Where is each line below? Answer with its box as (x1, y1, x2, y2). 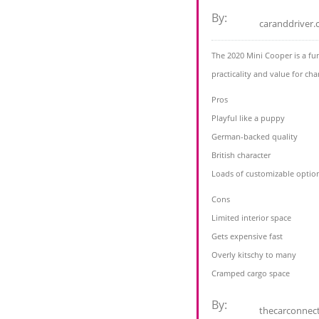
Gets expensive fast (211, 231, 283, 242)
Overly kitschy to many (211, 249, 296, 261)
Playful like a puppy (211, 113, 285, 124)
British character (211, 150, 271, 161)
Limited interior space (211, 212, 291, 224)
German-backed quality (211, 131, 298, 142)
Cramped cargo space (211, 268, 290, 279)
